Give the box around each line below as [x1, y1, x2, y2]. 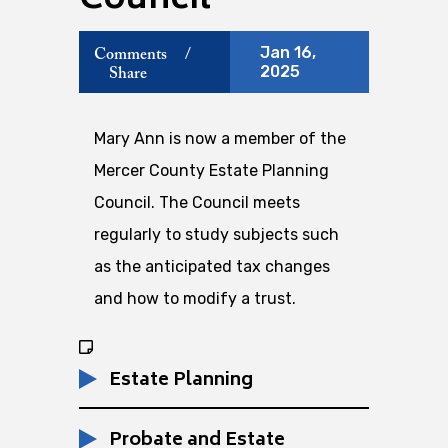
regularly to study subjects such [94, 225, 339, 245]
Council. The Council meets [94, 193, 300, 213]
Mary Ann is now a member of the [94, 129, 346, 149]
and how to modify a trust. [94, 289, 296, 309]
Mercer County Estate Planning [94, 161, 329, 181]
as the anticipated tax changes [94, 257, 330, 277]
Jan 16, [259, 43, 316, 63]
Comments [94, 46, 167, 63]
